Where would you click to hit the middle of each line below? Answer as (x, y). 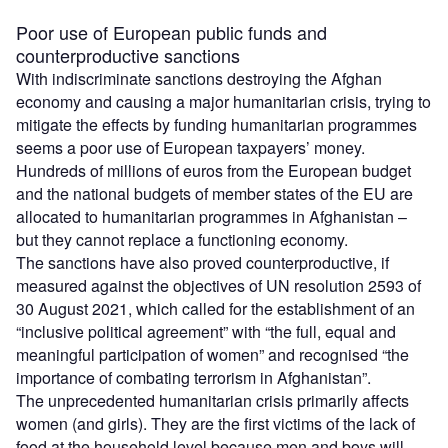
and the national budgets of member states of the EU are (214, 193)
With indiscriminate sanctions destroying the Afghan (199, 78)
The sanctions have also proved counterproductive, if (202, 262)
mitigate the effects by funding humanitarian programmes (216, 124)
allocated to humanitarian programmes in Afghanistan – (211, 216)
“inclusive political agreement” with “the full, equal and (206, 331)
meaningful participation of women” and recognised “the (212, 354)
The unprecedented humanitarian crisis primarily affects (212, 400)
